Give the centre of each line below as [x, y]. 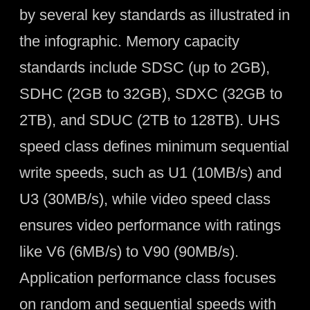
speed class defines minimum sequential [154, 146]
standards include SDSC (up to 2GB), [144, 67]
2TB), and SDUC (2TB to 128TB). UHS [149, 120]
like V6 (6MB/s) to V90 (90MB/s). [129, 251]
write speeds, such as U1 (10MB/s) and [150, 172]
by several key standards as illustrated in [154, 15]
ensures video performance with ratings [150, 225]
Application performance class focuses [147, 277]
